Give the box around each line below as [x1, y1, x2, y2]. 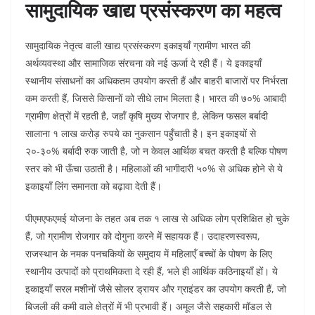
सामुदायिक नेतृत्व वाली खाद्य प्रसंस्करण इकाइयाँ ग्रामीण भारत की [25, 39, 250, 53]
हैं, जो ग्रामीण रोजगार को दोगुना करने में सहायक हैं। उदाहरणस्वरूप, [25, 229, 260, 243]
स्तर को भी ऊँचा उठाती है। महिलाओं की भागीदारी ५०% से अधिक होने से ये [25, 162, 283, 176]
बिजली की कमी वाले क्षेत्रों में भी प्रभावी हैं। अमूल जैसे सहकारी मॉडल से [25, 300, 271, 314]
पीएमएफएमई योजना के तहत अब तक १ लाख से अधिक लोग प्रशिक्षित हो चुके [25, 212, 289, 226]
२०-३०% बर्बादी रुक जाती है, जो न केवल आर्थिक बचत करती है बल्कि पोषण [25, 144, 288, 158]
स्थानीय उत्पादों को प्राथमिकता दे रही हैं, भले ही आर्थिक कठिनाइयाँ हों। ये [25, 264, 278, 278]
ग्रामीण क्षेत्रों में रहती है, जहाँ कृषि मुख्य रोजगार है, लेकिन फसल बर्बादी [25, 109, 268, 123]
